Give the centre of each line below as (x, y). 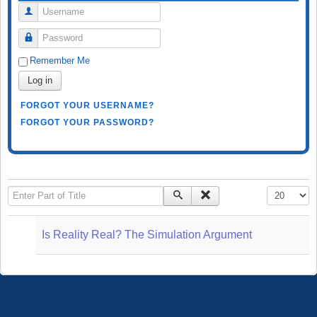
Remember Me (60, 60)
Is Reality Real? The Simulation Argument (147, 234)
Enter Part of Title (46, 192)
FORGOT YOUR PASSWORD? (87, 122)
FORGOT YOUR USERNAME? (87, 105)
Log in (40, 80)
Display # (286, 192)
